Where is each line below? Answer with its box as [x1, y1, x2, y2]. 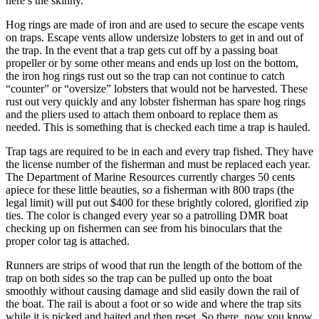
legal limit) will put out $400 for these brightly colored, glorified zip [6, 196, 308, 209]
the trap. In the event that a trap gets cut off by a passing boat [6, 43, 278, 56]
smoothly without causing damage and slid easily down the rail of [6, 284, 299, 297]
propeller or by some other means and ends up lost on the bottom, [6, 56, 298, 69]
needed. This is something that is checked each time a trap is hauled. [6, 120, 310, 133]
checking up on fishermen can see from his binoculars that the [6, 221, 282, 234]
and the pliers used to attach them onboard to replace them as [6, 108, 278, 120]
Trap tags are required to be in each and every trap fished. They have [6, 145, 313, 157]
